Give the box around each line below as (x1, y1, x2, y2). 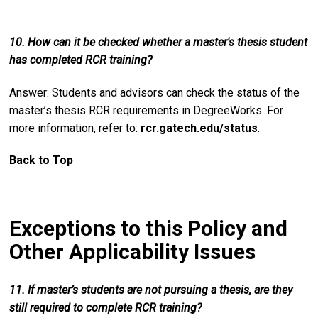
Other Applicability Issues (9, 239, 256, 265)
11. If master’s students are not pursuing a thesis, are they (9, 283, 292, 297)
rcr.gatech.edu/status (141, 121, 258, 135)
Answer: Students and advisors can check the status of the (9, 85, 300, 99)
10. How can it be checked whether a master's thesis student (9, 35, 307, 49)
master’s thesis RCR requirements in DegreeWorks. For (9, 103, 283, 117)
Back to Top (9, 153, 73, 168)
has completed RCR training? (9, 53, 152, 67)
